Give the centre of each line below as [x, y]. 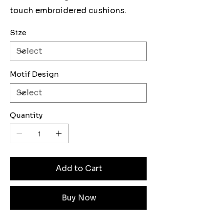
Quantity [26, 115]
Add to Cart [79, 169]
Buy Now [79, 198]
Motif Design [34, 74]
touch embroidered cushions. [68, 11]
